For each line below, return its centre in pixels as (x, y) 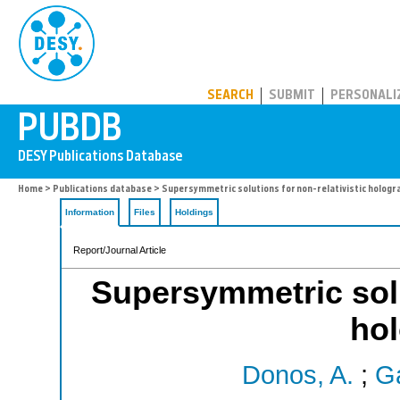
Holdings (194, 212)
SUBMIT (292, 96)
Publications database (102, 190)
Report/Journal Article (120, 250)
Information (90, 212)
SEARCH (230, 96)
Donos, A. (298, 375)
